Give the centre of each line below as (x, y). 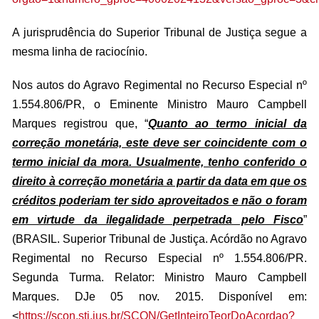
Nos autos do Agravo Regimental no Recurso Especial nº (159, 85)
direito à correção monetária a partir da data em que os (159, 181)
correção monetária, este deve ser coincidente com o (159, 143)
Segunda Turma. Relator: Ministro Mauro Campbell (159, 277)
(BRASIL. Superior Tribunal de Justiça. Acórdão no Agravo (159, 239)
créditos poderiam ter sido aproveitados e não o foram (159, 200)
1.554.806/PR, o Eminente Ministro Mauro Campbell (159, 104)
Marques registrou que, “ (80, 124)
